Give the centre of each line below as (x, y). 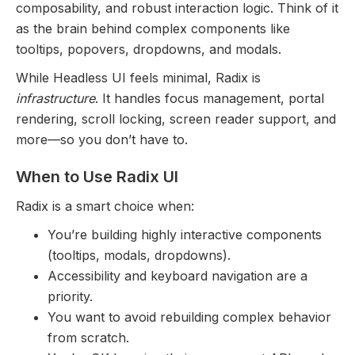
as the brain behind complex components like (153, 28)
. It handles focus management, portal (210, 98)
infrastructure (55, 98)
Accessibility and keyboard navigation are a (177, 275)
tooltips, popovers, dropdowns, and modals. (149, 49)
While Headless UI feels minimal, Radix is (138, 77)
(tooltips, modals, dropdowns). (139, 255)
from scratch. (88, 337)
